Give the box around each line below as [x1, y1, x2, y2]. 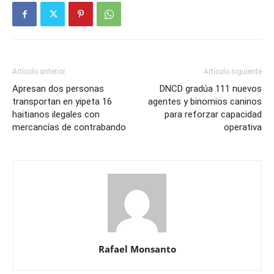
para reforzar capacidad [165, 109, 262, 120]
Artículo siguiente [204, 67, 262, 76]
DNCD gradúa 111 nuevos [160, 83, 262, 95]
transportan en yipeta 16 [12, 96, 112, 108]
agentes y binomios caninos [148, 96, 262, 108]
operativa [224, 122, 262, 133]
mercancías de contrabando [12, 122, 126, 133]
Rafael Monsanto [98, 243, 176, 256]
